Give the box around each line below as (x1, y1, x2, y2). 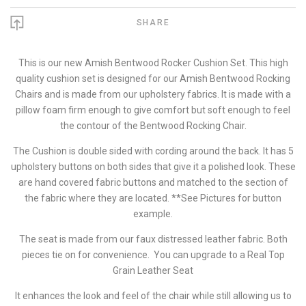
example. (133, 208, 173, 219)
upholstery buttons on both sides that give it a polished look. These (10, 161, 296, 172)
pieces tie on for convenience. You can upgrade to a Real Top (21, 249, 285, 260)
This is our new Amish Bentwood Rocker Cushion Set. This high (18, 57, 288, 68)
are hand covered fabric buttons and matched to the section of (18, 176, 288, 188)
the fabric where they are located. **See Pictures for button (25, 192, 281, 204)
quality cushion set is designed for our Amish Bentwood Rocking (16, 72, 290, 84)
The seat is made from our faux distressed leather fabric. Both (18, 233, 288, 245)
